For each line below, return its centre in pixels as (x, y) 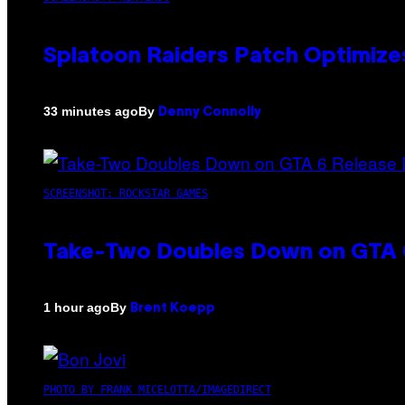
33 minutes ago (91, 112)
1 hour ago (77, 308)
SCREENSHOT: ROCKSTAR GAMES (126, 193)
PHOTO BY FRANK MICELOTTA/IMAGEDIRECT (157, 389)
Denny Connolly (210, 112)
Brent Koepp (173, 308)
